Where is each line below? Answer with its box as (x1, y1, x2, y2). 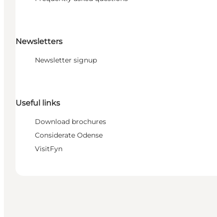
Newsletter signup (35, 56, 97, 65)
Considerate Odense (35, 131, 103, 140)
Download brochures (35, 117, 106, 126)
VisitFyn (35, 144, 62, 154)
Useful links (15, 98, 60, 108)
